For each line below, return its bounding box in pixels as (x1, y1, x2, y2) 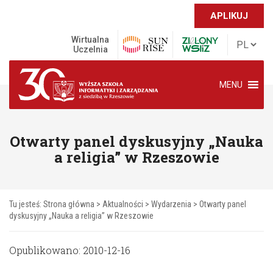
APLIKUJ (210, 10, 248, 21)
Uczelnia (73, 44, 108, 54)
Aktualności (102, 199, 143, 209)
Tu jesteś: (9, 199, 43, 209)
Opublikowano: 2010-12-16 (9, 244, 130, 257)
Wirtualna (71, 35, 109, 44)
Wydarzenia (151, 199, 191, 209)
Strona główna (43, 199, 94, 209)
